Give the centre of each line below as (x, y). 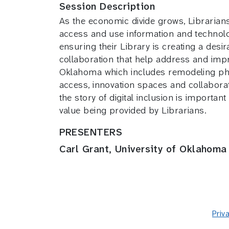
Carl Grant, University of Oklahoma (143, 149)
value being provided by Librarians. (133, 110)
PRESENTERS (90, 132)
